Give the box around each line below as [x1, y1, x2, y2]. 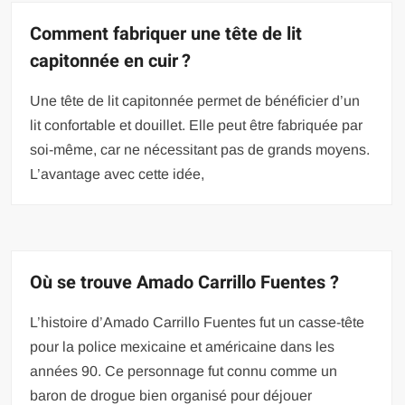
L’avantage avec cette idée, [30, 166, 205, 182]
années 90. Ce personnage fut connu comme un [30, 363, 338, 379]
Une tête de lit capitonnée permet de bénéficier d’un [30, 93, 361, 108]
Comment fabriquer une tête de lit [30, 21, 303, 47]
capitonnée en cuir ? [30, 48, 192, 74]
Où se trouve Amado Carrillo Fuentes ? [30, 269, 340, 296]
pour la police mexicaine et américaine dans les [30, 339, 335, 354]
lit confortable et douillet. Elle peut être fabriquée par [30, 118, 363, 133]
